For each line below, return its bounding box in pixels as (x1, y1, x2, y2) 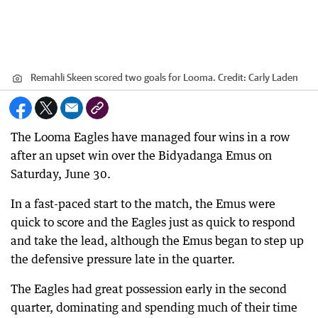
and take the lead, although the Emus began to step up (11, 234, 304, 248)
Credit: (216, 72, 248, 83)
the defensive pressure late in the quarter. (11, 252, 235, 266)
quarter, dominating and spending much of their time (11, 300, 297, 314)
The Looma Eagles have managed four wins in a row (11, 130, 290, 144)
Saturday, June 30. (11, 167, 111, 181)
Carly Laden (248, 72, 298, 83)
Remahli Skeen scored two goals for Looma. (31, 72, 216, 83)
